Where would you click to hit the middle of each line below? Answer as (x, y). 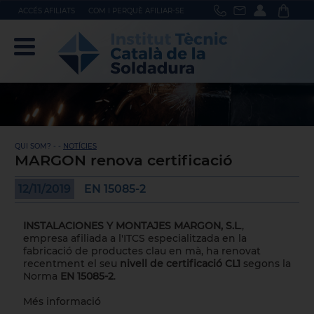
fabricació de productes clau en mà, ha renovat (142, 251)
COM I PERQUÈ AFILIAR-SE (136, 11)
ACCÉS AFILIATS (46, 11)
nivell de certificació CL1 (181, 264)
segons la (267, 264)
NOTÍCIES (80, 146)
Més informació (62, 301)
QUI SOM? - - (39, 146)
